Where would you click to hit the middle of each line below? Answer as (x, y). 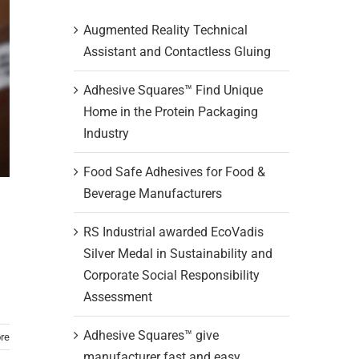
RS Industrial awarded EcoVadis (173, 232)
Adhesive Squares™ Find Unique (173, 90)
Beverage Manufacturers (152, 193)
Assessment (117, 296)
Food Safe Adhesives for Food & (174, 171)
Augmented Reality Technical (165, 30)
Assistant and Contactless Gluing (177, 51)
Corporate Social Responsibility (171, 275)
